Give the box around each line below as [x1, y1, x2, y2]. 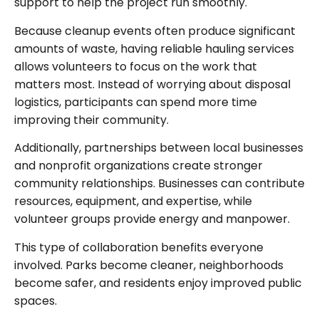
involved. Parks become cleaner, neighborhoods [14, 256, 283, 273]
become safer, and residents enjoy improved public [14, 274, 302, 291]
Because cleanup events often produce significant [14, 22, 296, 39]
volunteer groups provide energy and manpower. [14, 211, 290, 228]
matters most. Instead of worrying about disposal [14, 75, 291, 93]
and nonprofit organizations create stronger [14, 157, 263, 174]
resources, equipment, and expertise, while [14, 193, 252, 210]
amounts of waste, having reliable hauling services [14, 40, 294, 57]
